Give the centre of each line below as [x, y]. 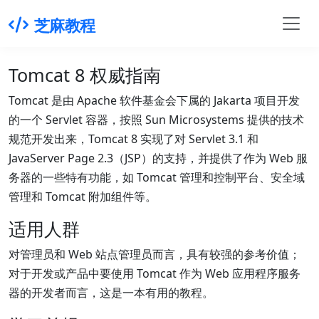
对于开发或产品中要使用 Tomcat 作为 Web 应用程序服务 [155, 273]
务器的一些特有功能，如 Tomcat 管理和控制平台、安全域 [157, 177]
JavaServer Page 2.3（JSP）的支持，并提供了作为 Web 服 [158, 158]
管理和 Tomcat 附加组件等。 [83, 196]
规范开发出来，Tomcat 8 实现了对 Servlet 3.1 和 [134, 138]
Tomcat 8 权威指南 [85, 74]
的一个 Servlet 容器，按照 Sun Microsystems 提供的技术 [156, 119]
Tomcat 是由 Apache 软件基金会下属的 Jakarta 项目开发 [154, 100]
